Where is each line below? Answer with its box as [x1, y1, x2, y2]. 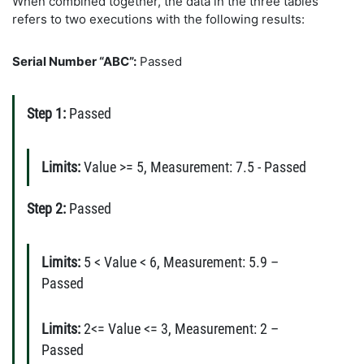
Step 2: [27, 200, 66, 217]
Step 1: [27, 105, 66, 122]
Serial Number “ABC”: [12, 53, 136, 69]
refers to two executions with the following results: [12, 11, 305, 27]
